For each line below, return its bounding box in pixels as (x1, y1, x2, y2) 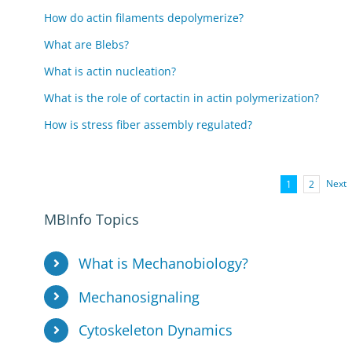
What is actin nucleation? (44, 64, 177, 79)
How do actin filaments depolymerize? (44, 10, 244, 25)
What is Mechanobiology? (78, 254, 248, 273)
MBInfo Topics (44, 210, 140, 229)
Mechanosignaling (78, 287, 200, 306)
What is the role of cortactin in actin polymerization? (44, 90, 320, 105)
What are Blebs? (44, 37, 130, 52)
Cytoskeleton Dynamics (78, 321, 233, 340)
